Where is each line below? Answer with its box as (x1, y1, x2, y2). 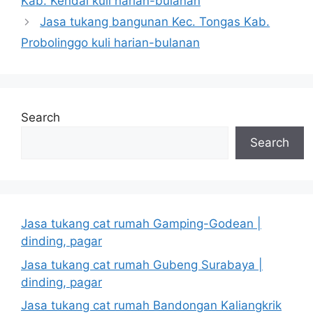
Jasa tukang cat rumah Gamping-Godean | (21, 217, 261, 231)
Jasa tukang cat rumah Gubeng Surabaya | (21, 257, 263, 272)
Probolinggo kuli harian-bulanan (21, 36, 200, 50)
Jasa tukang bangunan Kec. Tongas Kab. (40, 15, 270, 29)
